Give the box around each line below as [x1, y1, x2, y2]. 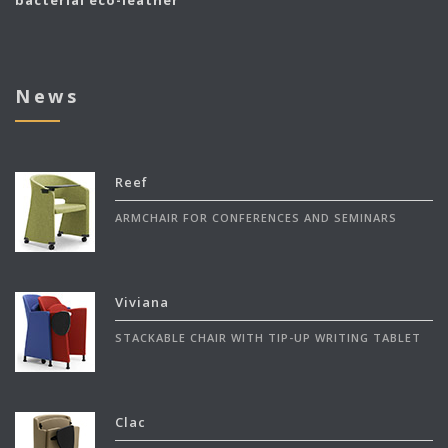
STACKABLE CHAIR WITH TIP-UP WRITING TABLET [115, 330, 421, 346]
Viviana [115, 293, 169, 312]
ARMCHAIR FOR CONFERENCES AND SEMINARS [115, 210, 397, 226]
